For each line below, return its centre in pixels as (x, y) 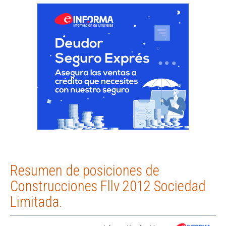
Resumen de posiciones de (85, 171)
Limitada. (36, 202)
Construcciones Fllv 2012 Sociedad (108, 186)
